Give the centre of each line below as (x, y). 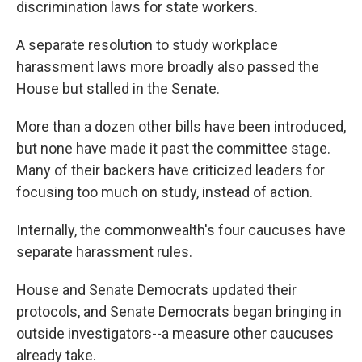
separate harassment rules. (104, 252)
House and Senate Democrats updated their (156, 290)
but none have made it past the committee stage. (173, 148)
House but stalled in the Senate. (118, 88)
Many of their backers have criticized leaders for (170, 170)
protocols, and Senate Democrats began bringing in (179, 311)
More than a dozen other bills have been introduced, (181, 126)
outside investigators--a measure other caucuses (175, 333)
